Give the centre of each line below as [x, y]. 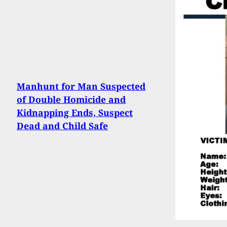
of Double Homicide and [71, 100]
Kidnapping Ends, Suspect [75, 113]
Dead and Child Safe [62, 126]
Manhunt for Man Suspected [81, 86]
